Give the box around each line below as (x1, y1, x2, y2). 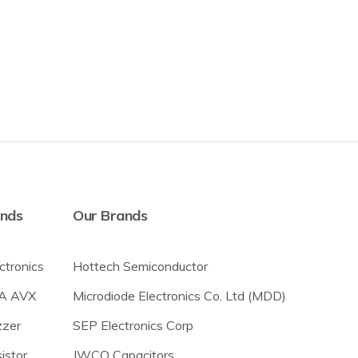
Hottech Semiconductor (73, 258, 208, 274)
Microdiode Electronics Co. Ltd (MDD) (73, 288, 286, 304)
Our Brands (73, 206, 147, 225)
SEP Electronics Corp (73, 317, 193, 333)
